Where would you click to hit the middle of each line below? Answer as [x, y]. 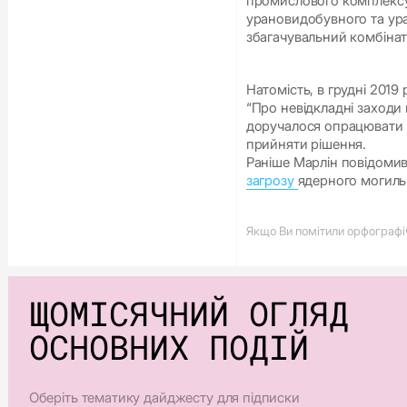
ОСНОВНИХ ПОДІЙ [169, 347]
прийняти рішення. [308, 144]
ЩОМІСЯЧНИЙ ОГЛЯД [189, 313]
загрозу [272, 180]
